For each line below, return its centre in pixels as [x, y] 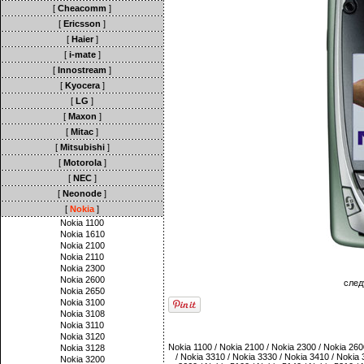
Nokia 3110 [82, 325]
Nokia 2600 [82, 279]
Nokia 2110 [82, 257]
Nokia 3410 [307, 357]
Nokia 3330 [255, 357]
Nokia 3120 [82, 336]
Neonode [82, 193]
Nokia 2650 [82, 291]
